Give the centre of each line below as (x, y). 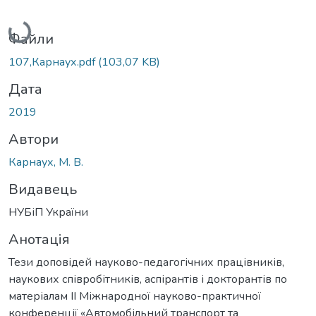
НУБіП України (48, 212)
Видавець (43, 189)
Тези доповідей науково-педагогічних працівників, (146, 262)
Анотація (39, 239)
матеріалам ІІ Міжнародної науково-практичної (135, 296)
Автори (34, 139)
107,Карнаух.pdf (53, 62)
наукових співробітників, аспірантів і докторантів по (148, 279)
